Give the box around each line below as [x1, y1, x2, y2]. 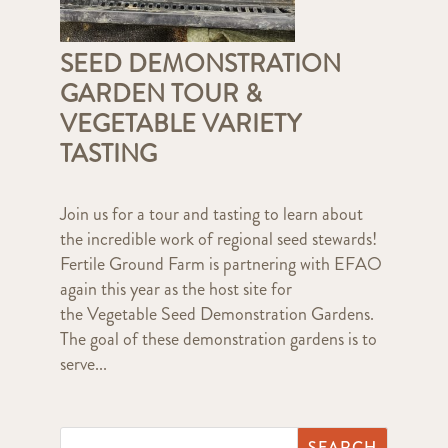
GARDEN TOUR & [59, 76, 262, 113]
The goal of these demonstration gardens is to [59, 326, 377, 353]
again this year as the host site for [59, 276, 292, 303]
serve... [59, 351, 107, 378]
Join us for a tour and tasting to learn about [59, 201, 363, 228]
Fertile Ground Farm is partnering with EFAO [59, 251, 382, 278]
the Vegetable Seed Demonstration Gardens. [59, 301, 374, 328]
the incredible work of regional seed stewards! [59, 226, 377, 253]
